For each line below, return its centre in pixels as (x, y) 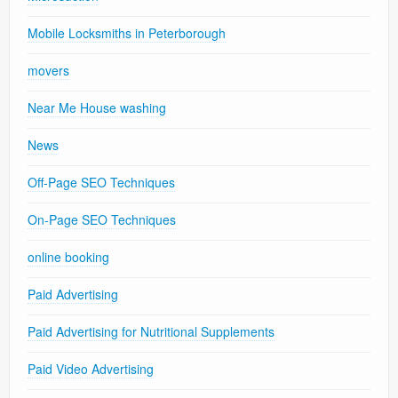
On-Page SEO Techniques (102, 220)
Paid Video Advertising (91, 369)
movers (48, 71)
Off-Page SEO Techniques (101, 183)
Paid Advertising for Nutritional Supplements (151, 332)
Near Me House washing (97, 108)
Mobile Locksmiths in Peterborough (127, 33)
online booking (68, 257)
